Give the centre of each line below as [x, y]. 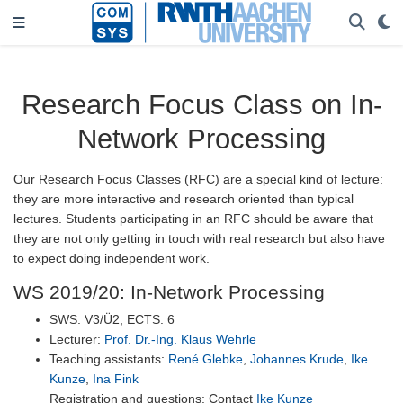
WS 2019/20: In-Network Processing [169, 292]
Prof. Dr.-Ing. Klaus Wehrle [180, 340]
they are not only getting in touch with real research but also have [199, 239]
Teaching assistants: [109, 359]
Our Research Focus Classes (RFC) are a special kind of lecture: [198, 179]
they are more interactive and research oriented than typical [184, 199]
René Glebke [206, 359]
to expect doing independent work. [112, 259]
